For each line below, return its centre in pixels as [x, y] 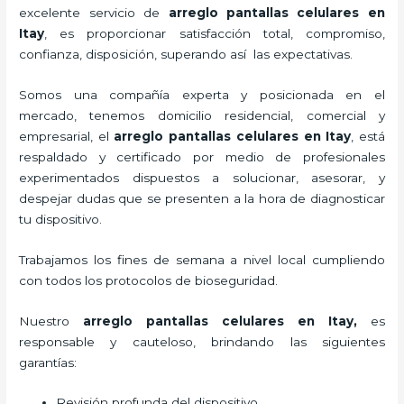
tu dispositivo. [61, 219]
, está [368, 136]
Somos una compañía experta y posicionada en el [202, 94]
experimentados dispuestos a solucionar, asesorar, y [202, 177]
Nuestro [51, 321]
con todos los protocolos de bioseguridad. [149, 280]
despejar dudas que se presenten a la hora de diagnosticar [202, 198]
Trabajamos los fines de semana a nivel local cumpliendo [202, 259]
